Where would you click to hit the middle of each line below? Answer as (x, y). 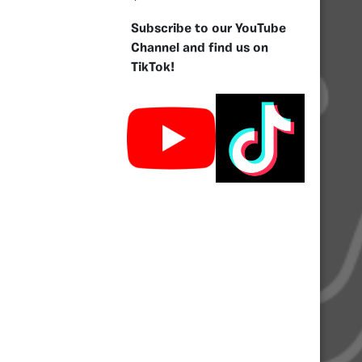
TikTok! (153, 67)
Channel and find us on (200, 48)
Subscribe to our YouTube (208, 29)
